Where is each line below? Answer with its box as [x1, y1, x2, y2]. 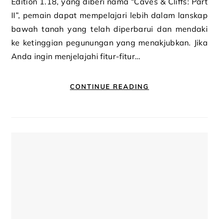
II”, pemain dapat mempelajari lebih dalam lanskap [11, 10, 208, 20]
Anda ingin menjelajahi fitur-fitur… [11, 51, 141, 61]
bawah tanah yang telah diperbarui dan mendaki [11, 24, 208, 34]
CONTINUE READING [70, 83, 149, 90]
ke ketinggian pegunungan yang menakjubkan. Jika [11, 38, 208, 47]
